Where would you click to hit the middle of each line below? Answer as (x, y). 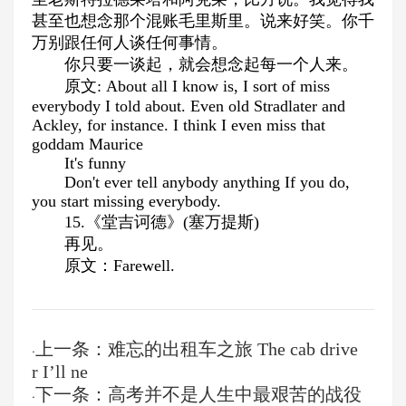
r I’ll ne (60, 372)
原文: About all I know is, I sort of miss (197, 86)
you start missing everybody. (126, 201)
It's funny (95, 163)
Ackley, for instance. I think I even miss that (179, 125)
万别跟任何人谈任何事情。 (130, 43)
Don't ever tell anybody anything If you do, (207, 182)
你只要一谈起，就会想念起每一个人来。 (211, 64)
